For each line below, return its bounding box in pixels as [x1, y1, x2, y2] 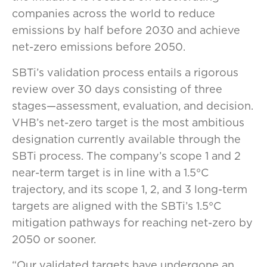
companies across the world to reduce [12, 6, 215, 21]
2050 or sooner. [12, 232, 99, 247]
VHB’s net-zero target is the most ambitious [12, 115, 244, 130]
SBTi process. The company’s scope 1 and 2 [12, 148, 241, 163]
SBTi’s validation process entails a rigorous [12, 65, 238, 80]
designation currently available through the [12, 132, 241, 147]
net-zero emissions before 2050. [12, 39, 185, 54]
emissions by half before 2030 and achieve [12, 23, 240, 38]
